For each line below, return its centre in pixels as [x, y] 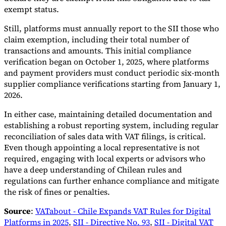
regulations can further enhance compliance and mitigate [111, 181]
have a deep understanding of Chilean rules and [93, 170]
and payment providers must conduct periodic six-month [112, 73]
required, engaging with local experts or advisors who [105, 159]
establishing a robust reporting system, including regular [111, 125]
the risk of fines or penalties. [57, 192]
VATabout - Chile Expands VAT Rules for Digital [123, 211]
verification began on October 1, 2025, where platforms [106, 62]
